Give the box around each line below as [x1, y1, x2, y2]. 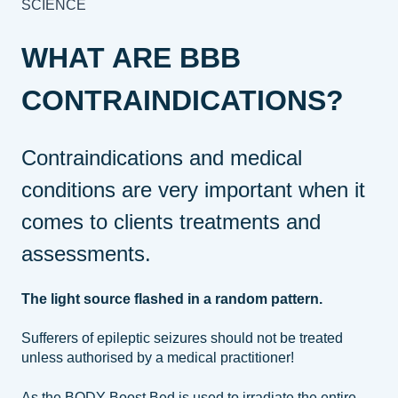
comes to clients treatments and [21, 209, 321, 234]
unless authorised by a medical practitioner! [21, 350, 294, 366]
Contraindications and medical [21, 145, 302, 170]
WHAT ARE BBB [21, 42, 241, 75]
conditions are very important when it [21, 177, 365, 202]
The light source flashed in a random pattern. [21, 291, 322, 307]
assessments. [21, 241, 151, 266]
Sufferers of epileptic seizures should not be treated [21, 330, 343, 346]
